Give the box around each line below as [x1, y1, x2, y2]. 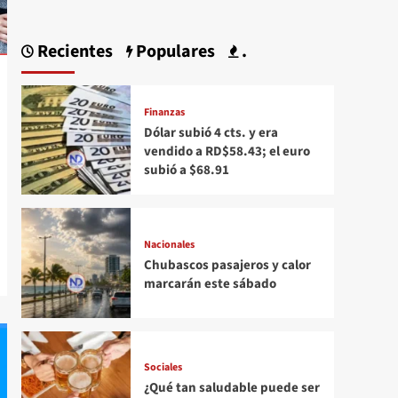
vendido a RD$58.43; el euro [143, 141, 310, 161]
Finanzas [143, 104, 185, 120]
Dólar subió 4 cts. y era [143, 123, 278, 142]
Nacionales [143, 236, 195, 252]
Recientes [33, 39, 113, 65]
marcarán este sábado [143, 274, 276, 293]
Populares [131, 39, 215, 65]
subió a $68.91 [143, 160, 229, 179]
